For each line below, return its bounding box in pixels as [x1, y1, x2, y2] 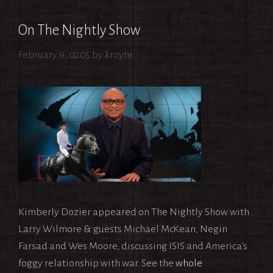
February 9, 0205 [18, 49, 90, 60]
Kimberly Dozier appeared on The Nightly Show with [18, 207, 249, 218]
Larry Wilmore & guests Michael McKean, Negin [18, 224, 227, 235]
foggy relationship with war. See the [18, 258, 175, 269]
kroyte [105, 49, 133, 60]
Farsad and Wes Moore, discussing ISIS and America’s [18, 241, 247, 252]
